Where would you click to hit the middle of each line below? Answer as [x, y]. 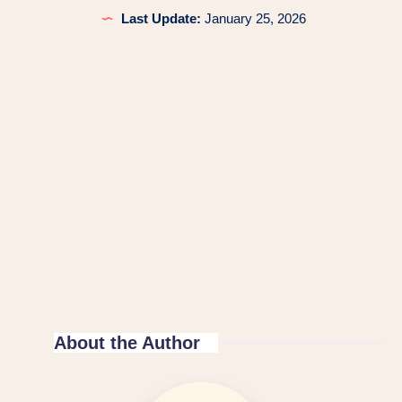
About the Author [127, 342]
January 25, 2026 [253, 18]
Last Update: [161, 18]
